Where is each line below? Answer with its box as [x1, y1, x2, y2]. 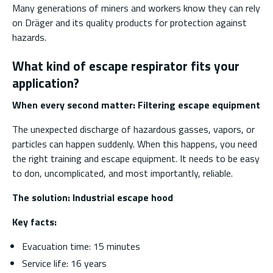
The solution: [12, 190, 73, 205]
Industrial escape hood [73, 190, 173, 205]
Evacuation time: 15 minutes [22, 239, 140, 253]
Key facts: [12, 214, 57, 229]
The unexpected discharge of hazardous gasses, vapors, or [12, 122, 255, 136]
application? [12, 73, 79, 93]
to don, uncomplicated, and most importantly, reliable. [12, 166, 233, 180]
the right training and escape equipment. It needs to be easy [12, 151, 260, 166]
